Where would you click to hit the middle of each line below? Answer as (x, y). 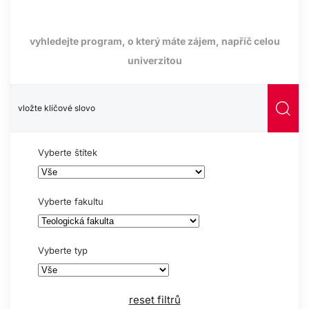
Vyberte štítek (68, 153)
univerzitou (154, 61)
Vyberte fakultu (71, 202)
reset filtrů (154, 300)
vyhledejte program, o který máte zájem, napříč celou (154, 41)
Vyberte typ (63, 251)
